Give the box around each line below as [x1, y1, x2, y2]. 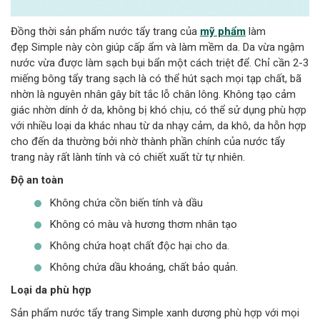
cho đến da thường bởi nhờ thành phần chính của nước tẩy [11, 134, 285, 148]
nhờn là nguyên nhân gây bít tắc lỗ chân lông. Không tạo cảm [11, 87, 296, 101]
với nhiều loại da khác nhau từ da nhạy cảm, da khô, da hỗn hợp [11, 119, 306, 132]
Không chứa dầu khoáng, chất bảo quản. [50, 260, 238, 274]
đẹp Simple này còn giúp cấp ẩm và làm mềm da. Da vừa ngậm [11, 40, 304, 54]
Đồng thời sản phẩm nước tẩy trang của [11, 24, 200, 38]
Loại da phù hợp [11, 283, 91, 296]
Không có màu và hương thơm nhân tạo [50, 217, 237, 231]
